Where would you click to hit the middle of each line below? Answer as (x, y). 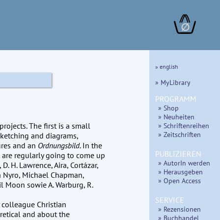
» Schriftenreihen (184, 126)
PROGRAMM (176, 99)
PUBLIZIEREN (178, 154)
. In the (91, 146)
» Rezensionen (179, 209)
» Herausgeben (180, 172)
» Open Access (179, 181)
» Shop (168, 108)
